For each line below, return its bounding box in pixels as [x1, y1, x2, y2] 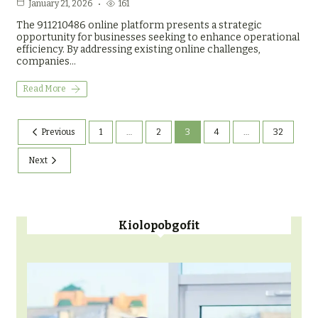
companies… [16, 55, 76, 68]
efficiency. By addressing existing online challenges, [16, 43, 261, 56]
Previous [41, 127, 75, 138]
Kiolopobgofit [119, 219, 199, 233]
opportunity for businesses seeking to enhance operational [16, 31, 300, 44]
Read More [23, 84, 66, 94]
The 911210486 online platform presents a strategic [16, 19, 262, 32]
